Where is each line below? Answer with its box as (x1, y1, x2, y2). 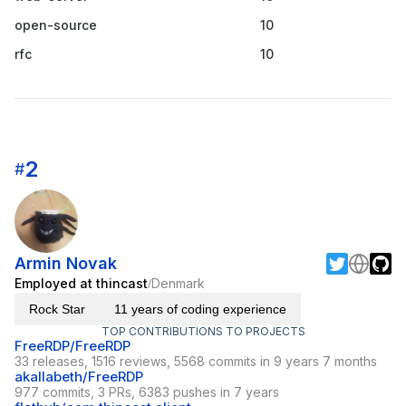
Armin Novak (14, 254, 117, 274)
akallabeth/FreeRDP (14, 368, 143, 386)
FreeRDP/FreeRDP (14, 337, 130, 355)
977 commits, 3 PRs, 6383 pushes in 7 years (14, 384, 279, 401)
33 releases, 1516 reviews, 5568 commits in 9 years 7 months (14, 353, 377, 370)
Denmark (151, 275, 205, 292)
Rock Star (29, 302, 85, 317)
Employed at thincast (14, 275, 148, 292)
